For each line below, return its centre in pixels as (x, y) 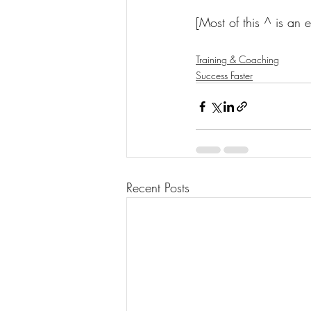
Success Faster (224, 76)
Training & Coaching (237, 60)
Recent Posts (158, 188)
